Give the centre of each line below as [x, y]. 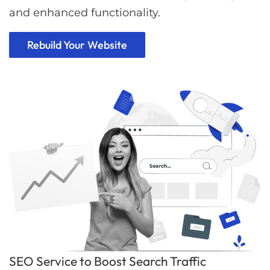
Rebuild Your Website [77, 45]
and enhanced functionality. [85, 12]
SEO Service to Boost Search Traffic [108, 261]
